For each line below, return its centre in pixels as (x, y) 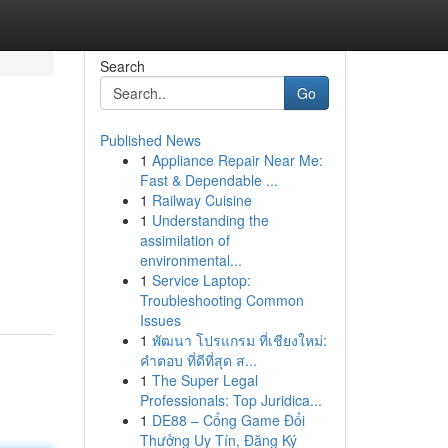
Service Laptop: (201, 280)
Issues (160, 320)
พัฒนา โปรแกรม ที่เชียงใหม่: (239, 340)
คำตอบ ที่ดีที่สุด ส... (198, 360)
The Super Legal (204, 380)
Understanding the (210, 220)
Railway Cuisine (201, 200)
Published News (150, 140)
